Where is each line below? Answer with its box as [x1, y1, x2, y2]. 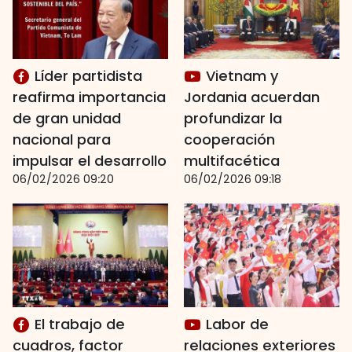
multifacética [184, 151, 280, 170]
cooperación [184, 130, 275, 149]
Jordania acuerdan [184, 87, 320, 107]
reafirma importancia [13, 87, 166, 107]
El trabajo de [31, 314, 125, 334]
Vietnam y [202, 66, 278, 86]
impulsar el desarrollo [13, 151, 167, 170]
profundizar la [184, 108, 282, 128]
